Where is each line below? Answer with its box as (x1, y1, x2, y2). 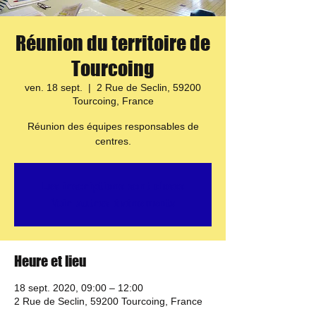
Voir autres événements (51, 196, 175, 209)
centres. (95, 135, 131, 147)
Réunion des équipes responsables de (27, 121, 199, 132)
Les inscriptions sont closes (42, 179, 184, 193)
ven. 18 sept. (25, 82, 83, 93)
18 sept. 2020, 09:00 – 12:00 (14, 282, 143, 293)
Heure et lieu (14, 253, 86, 269)
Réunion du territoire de (16, 31, 210, 55)
